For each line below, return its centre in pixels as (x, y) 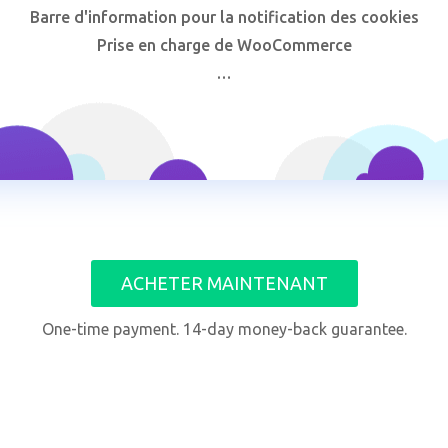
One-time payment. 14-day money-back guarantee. (224, 328)
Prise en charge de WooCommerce (224, 44)
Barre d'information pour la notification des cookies (224, 16)
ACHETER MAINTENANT (224, 282)
